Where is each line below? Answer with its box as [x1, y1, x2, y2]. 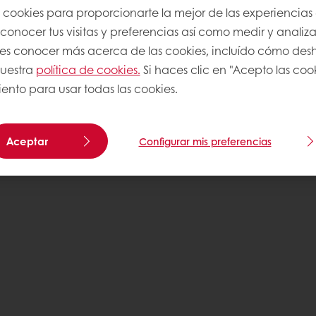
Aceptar [6, 133, 48, 149]
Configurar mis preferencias [138, 134, 272, 148]
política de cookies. [35, 61, 140, 78]
